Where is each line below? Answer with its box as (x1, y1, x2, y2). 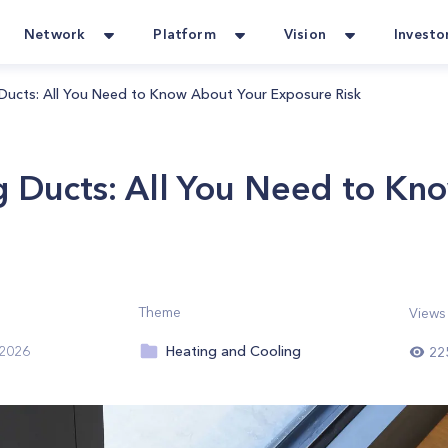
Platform (153, 25, 216, 43)
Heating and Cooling (166, 342, 301, 361)
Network (24, 25, 86, 43)
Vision (283, 25, 326, 43)
